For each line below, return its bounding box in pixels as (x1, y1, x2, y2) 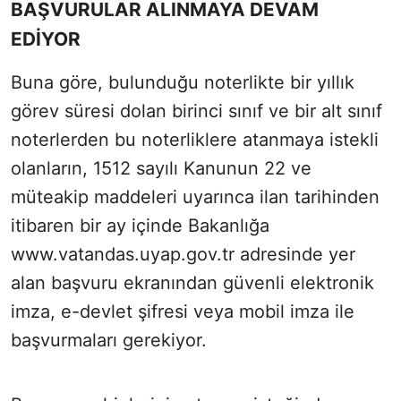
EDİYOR (11, 27, 81, 50)
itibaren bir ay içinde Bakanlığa (11, 214, 269, 236)
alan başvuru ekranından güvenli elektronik (11, 271, 374, 294)
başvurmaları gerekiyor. (11, 328, 207, 351)
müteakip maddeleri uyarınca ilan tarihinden (11, 185, 380, 208)
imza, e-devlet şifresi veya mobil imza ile (11, 300, 354, 322)
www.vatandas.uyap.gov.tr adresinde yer (11, 243, 355, 265)
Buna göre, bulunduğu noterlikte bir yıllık (11, 71, 354, 93)
